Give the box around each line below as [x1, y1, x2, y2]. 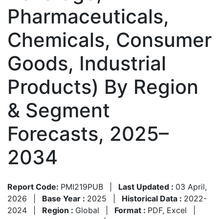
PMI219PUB [61, 181, 103, 192]
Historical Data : [122, 193, 184, 203]
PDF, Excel [148, 205, 187, 215]
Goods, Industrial [7, 51, 166, 75]
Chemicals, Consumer [7, 27, 212, 52]
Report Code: [7, 181, 61, 192]
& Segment [7, 98, 110, 122]
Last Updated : [118, 181, 175, 192]
